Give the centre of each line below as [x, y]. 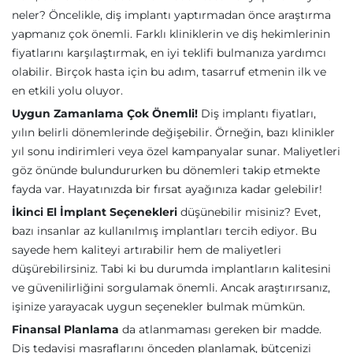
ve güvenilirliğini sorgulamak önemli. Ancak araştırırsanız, [171, 288]
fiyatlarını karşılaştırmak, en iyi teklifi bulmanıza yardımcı [169, 53]
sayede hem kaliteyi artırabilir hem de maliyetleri [147, 250]
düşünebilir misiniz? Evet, [249, 212]
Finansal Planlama [65, 329]
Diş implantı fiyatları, [257, 113]
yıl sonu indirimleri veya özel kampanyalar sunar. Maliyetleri [176, 151]
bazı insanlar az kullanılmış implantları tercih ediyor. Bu [164, 231]
